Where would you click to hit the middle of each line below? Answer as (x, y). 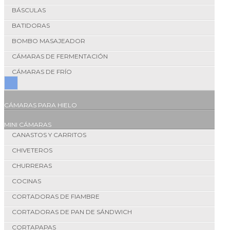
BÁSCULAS (29, 10)
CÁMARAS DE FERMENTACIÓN (60, 56)
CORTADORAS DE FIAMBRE (56, 197)
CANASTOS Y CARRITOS (49, 135)
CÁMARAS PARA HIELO (41, 105)
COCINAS (26, 181)
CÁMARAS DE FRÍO (42, 72)
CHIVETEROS (32, 150)
